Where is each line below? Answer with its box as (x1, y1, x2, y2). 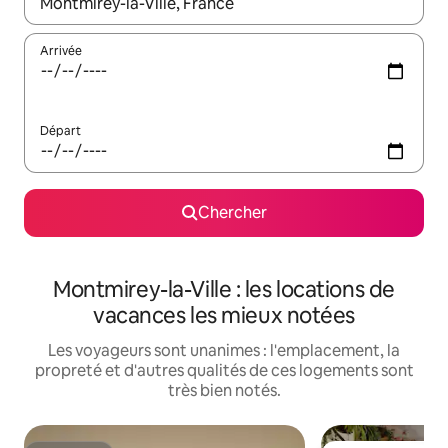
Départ (40, 123, 81, 140)
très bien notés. (167, 380, 281, 402)
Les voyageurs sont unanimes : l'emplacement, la (48, 340, 400, 362)
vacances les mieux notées (93, 301, 355, 331)
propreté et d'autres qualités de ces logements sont (34, 360, 414, 382)
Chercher (197, 202, 267, 224)
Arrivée (40, 43, 82, 60)
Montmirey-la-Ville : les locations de (53, 275, 395, 305)
